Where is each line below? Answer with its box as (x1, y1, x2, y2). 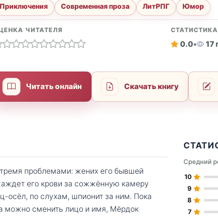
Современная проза (61, 2, 130, 11)
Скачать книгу (124, 82, 179, 91)
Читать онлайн (26, 82, 82, 91)
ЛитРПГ (143, 2, 170, 11)
